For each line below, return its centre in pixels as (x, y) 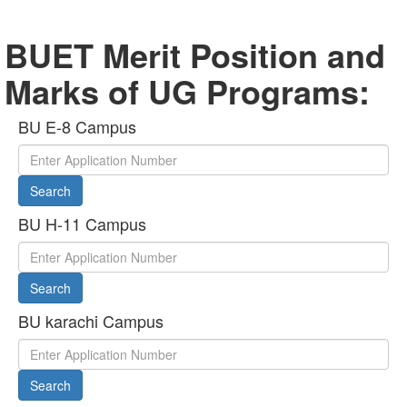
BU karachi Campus (91, 321)
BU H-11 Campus (82, 223)
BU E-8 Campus (77, 126)
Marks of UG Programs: (187, 91)
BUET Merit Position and (195, 55)
